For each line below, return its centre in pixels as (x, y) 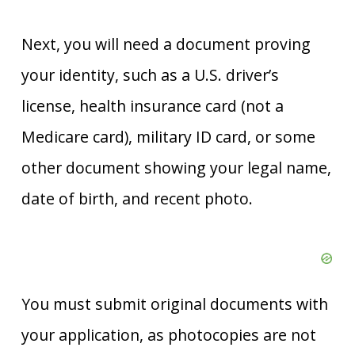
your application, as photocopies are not (168, 335)
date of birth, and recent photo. (137, 199)
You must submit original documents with (174, 304)
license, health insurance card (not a (152, 106)
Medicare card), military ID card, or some (168, 137)
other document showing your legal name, (176, 168)
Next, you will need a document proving (166, 44)
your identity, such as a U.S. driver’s (150, 75)
